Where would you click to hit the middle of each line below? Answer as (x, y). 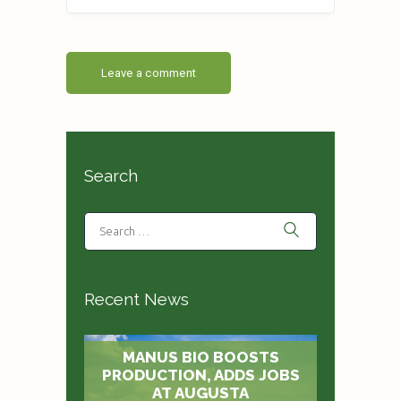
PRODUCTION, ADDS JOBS (200, 375)
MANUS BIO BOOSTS (200, 357)
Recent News (137, 299)
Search (111, 176)
